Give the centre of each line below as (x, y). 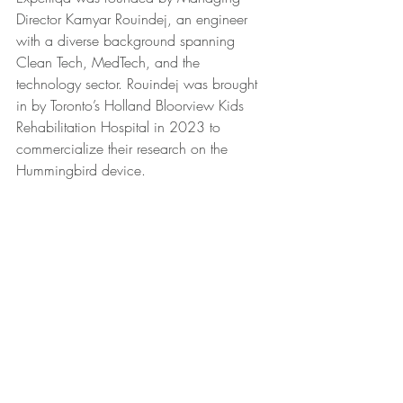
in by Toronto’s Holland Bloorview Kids (132, 106)
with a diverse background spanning (128, 41)
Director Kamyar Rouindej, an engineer (134, 19)
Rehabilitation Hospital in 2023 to (121, 127)
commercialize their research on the (124, 149)
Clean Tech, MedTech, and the (110, 63)
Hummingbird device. (81, 170)
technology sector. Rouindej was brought (139, 84)
